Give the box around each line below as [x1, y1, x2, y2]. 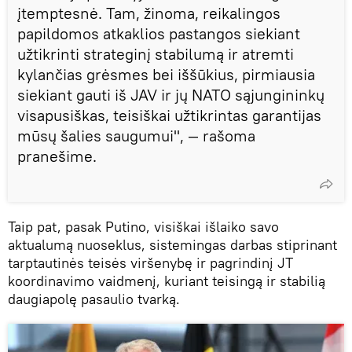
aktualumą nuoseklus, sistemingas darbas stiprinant [8, 235, 337, 254]
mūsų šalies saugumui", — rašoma [17, 125, 255, 145]
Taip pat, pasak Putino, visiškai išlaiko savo [8, 217, 279, 236]
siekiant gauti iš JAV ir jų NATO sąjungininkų [17, 84, 324, 104]
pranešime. [17, 145, 97, 166]
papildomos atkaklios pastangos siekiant [17, 23, 300, 43]
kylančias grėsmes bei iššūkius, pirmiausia [17, 64, 315, 84]
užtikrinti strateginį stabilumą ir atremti [17, 43, 294, 64]
